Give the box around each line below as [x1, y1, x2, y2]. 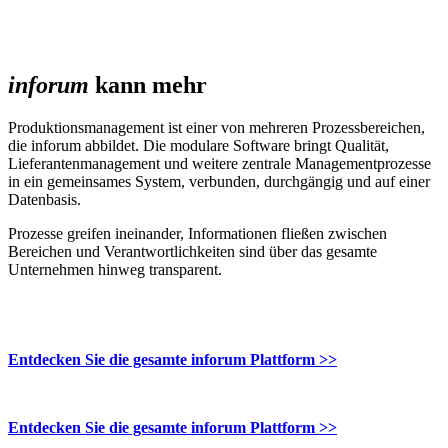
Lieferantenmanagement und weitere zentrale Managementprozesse [8, 155, 431, 173]
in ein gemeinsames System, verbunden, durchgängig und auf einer [8, 173, 430, 191]
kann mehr [89, 72, 207, 99]
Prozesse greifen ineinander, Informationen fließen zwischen [8, 225, 387, 243]
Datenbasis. [8, 191, 81, 209]
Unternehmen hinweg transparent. [8, 261, 222, 279]
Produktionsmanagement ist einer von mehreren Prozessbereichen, [8, 119, 425, 137]
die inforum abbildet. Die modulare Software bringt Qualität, [8, 137, 389, 155]
